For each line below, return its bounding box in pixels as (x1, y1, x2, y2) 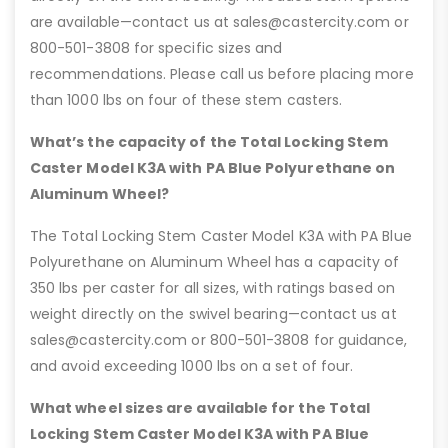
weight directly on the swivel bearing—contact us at (30, 304, 397, 325)
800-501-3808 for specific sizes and (30, 38, 283, 59)
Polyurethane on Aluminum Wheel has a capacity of (30, 252, 400, 273)
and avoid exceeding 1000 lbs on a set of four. (30, 356, 354, 377)
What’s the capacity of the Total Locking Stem (30, 132, 389, 153)
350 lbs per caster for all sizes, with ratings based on (30, 278, 395, 299)
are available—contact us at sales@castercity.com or (30, 12, 409, 33)
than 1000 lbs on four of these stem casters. (30, 90, 343, 111)
